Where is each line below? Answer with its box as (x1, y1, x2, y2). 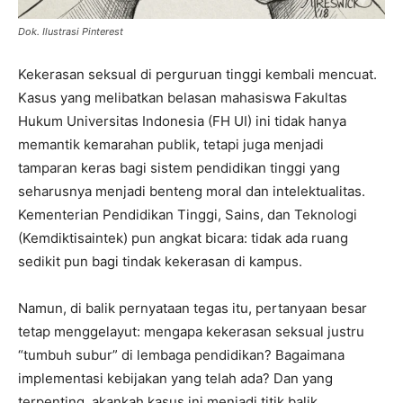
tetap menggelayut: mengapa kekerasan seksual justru (18, 322, 364, 340)
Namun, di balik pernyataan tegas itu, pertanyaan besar (18, 299, 367, 317)
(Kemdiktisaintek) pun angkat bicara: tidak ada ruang (18, 228, 348, 246)
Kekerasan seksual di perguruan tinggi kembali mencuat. (18, 65, 377, 83)
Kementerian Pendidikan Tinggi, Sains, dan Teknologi (18, 205, 357, 223)
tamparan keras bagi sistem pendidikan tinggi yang (18, 158, 340, 176)
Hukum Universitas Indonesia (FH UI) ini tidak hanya (18, 112, 346, 130)
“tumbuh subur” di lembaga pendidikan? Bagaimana (18, 345, 345, 363)
